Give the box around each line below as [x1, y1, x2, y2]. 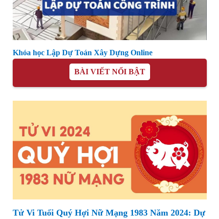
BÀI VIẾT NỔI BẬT [74, 67, 145, 76]
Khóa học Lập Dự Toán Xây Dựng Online [12, 48, 153, 57]
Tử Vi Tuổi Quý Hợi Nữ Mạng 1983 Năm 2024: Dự [12, 208, 205, 218]
